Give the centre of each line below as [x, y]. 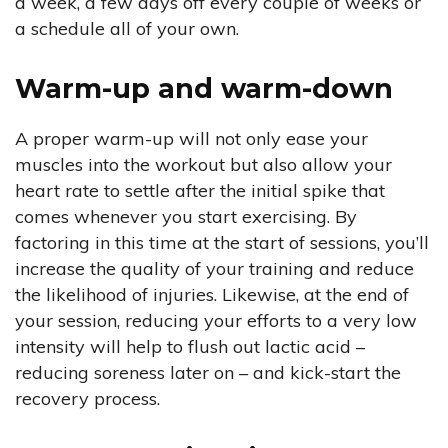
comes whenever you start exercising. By [186, 217]
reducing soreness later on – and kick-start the [208, 373]
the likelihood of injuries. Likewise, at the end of [212, 295]
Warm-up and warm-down [204, 89]
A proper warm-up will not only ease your [191, 139]
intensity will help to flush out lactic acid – [190, 347]
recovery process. [87, 399]
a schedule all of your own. [127, 29]
